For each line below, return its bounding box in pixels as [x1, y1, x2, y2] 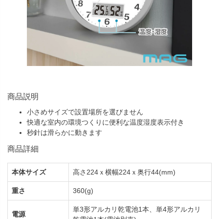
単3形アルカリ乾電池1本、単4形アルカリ [73, 205, 201, 213]
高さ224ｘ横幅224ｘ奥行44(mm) [73, 168, 175, 176]
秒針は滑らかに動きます [27, 128, 102, 136]
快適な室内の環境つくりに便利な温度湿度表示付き [27, 118, 184, 126]
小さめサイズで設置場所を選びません [27, 108, 143, 116]
